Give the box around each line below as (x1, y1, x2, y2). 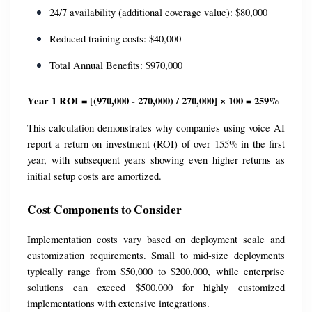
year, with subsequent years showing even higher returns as (27, 153, 285, 167)
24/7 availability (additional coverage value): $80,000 (49, 6, 267, 19)
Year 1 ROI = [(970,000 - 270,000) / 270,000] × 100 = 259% (27, 93, 279, 109)
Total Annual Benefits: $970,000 (49, 58, 182, 72)
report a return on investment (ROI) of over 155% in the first (27, 137, 285, 151)
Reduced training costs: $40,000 (49, 32, 181, 46)
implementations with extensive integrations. (27, 297, 210, 311)
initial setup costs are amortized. (27, 169, 162, 183)
